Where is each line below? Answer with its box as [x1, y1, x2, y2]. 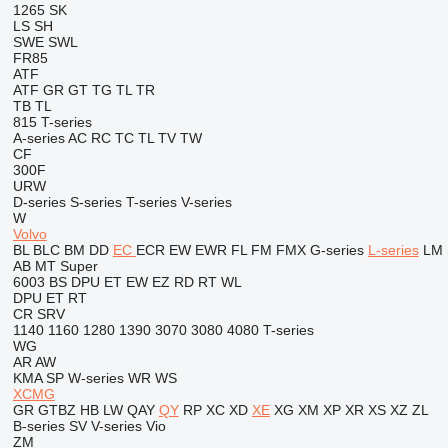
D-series [12, 194, 66, 210]
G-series [309, 242, 364, 258]
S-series [69, 194, 122, 210]
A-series [12, 130, 65, 146]
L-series [367, 242, 419, 258]
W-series [67, 370, 124, 386]
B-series [12, 418, 65, 434]
